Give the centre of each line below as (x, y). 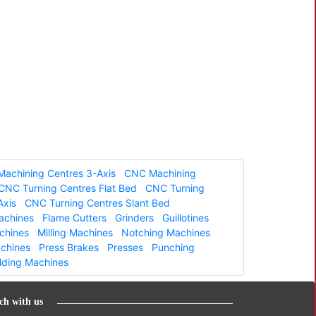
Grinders (134, 217)
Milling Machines (75, 232)
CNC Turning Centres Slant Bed (97, 202)
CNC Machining (160, 173)
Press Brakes (69, 247)
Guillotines (186, 217)
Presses (125, 247)
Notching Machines (166, 232)
